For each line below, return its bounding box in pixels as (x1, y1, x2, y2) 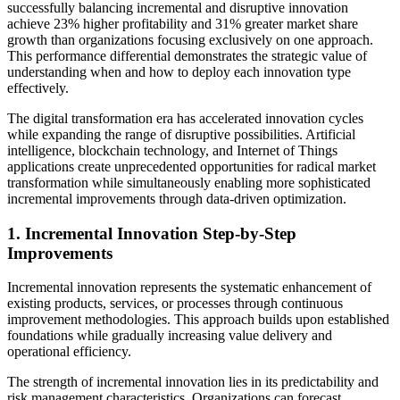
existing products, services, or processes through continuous (7, 296, 343, 312)
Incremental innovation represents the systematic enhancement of (7, 279, 371, 296)
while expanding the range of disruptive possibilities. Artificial (7, 126, 355, 142)
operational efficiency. (7, 344, 131, 360)
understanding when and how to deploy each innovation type (7, 63, 351, 79)
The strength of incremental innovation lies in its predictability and (7, 374, 379, 390)
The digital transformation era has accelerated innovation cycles (7, 110, 363, 126)
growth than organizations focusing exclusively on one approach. (7, 31, 373, 47)
